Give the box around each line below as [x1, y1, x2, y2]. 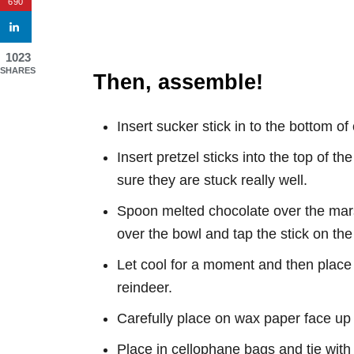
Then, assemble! [93, 70, 263, 94]
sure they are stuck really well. [117, 172, 307, 188]
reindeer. [117, 280, 172, 296]
